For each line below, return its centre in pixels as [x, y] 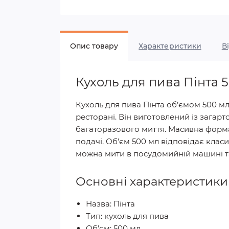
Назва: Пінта [110, 204]
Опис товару [94, 46]
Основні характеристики [152, 181]
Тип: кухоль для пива [127, 216]
